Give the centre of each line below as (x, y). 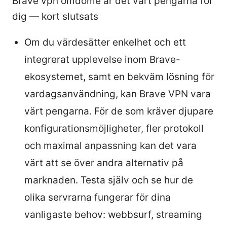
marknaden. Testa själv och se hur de (109, 180)
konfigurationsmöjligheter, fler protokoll (114, 128)
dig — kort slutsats (55, 16)
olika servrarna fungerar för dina (98, 197)
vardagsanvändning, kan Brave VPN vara (118, 94)
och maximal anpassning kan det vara (110, 145)
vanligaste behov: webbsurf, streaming (113, 214)
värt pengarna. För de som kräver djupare (119, 111)
